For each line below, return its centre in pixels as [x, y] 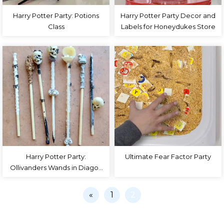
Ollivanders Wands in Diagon [56, 167]
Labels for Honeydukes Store [168, 26]
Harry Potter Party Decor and [168, 15]
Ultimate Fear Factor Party [168, 156]
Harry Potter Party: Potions [56, 15]
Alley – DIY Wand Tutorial [56, 178]
